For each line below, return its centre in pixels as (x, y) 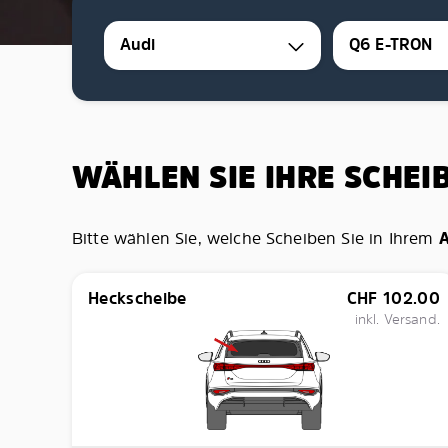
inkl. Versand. (397, 318)
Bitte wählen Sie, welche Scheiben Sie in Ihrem (255, 238)
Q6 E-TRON (391, 44)
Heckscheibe (137, 298)
